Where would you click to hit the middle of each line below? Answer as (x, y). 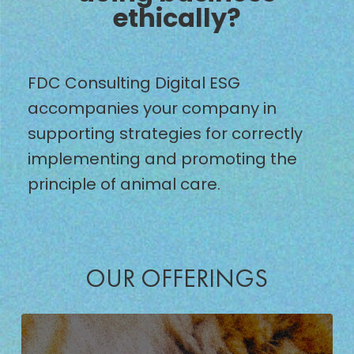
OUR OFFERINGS (177, 278)
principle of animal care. (124, 184)
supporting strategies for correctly (165, 133)
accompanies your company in (152, 108)
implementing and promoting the (162, 158)
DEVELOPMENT (77, 325)
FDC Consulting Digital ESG (134, 83)
